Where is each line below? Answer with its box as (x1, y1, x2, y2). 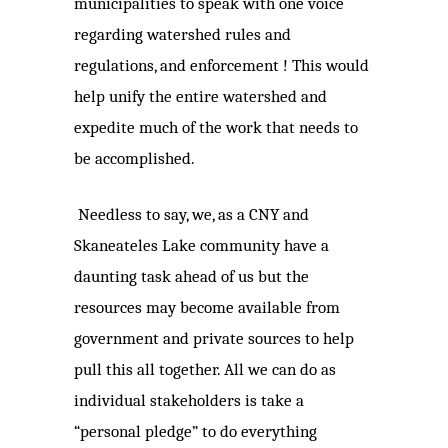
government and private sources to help (74, 329, 354, 349)
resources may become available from (74, 298, 340, 318)
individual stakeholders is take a (74, 391, 304, 411)
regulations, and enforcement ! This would (74, 56, 369, 76)
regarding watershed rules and (74, 25, 291, 45)
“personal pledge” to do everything (74, 422, 317, 442)
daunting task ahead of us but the (74, 267, 309, 287)
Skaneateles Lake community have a (74, 236, 329, 256)
